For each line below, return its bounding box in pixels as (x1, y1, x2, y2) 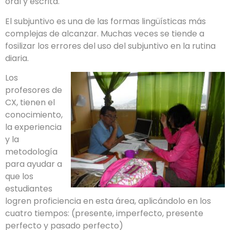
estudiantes (5, 183, 52, 195)
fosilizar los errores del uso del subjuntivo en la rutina (5, 40, 216, 52)
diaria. (5, 52, 29, 64)
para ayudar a (5, 158, 62, 170)
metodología (5, 146, 57, 158)
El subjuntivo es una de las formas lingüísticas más (5, 15, 206, 27)
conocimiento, (5, 109, 63, 121)
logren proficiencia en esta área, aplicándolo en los (5, 195, 211, 207)
